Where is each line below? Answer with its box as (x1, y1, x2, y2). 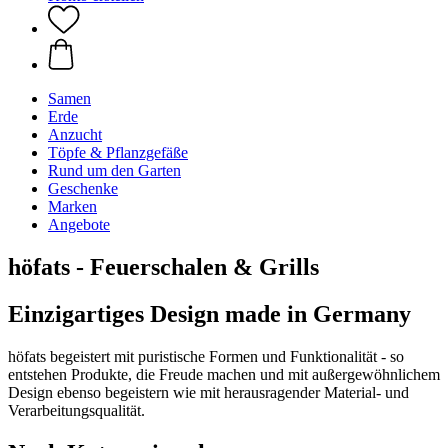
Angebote (48, 216, 110, 233)
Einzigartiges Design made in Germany (8, 300, 411, 327)
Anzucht (48, 126, 102, 143)
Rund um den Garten (48, 162, 181, 179)
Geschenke (48, 180, 118, 197)
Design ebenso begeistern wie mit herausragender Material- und (8, 383, 409, 401)
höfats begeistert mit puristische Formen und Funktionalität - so (8, 347, 404, 365)
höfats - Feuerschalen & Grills (8, 253, 319, 280)
